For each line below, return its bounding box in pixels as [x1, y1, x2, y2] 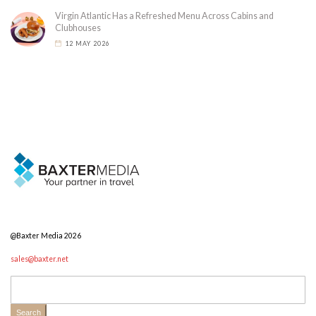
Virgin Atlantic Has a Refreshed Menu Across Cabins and [55, 11, 274, 21]
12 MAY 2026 [65, 39, 111, 47]
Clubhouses [55, 23, 101, 33]
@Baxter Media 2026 [11, 231, 81, 241]
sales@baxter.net [11, 255, 68, 264]
